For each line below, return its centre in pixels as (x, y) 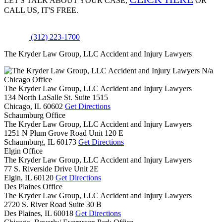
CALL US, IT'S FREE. (41, 10)
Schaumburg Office (35, 115)
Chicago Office (28, 80)
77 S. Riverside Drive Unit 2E (51, 169)
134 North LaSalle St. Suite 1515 (56, 97)
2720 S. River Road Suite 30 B (53, 204)
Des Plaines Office (33, 187)
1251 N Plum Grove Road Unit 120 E (64, 133)
